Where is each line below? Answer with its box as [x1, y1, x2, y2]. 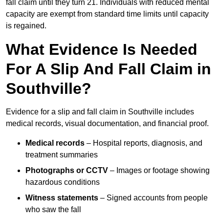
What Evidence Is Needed [6, 41, 197, 59]
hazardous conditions [25, 178, 100, 187]
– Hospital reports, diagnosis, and [85, 139, 202, 148]
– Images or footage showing [108, 166, 210, 175]
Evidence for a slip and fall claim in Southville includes [6, 108, 194, 116]
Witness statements [25, 194, 98, 202]
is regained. [6, 22, 46, 30]
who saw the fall [25, 205, 81, 214]
